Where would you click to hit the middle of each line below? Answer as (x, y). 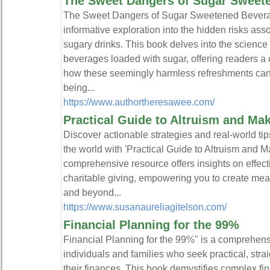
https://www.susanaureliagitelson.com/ (145, 207)
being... (79, 87)
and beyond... (92, 192)
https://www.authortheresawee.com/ (139, 102)
